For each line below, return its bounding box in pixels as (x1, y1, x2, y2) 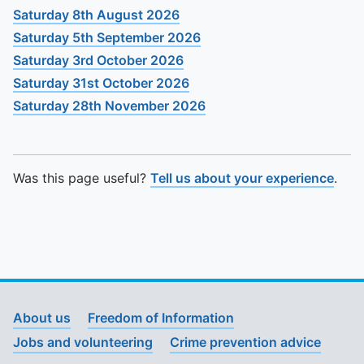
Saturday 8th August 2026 (13, 6, 180, 23)
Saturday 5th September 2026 (13, 29, 201, 45)
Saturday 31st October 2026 (13, 75, 189, 91)
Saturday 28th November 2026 (13, 97, 206, 114)
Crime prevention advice (170, 334, 321, 350)
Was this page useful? (13, 170, 150, 186)
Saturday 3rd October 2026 (13, 52, 184, 68)
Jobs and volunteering (13, 334, 153, 350)
